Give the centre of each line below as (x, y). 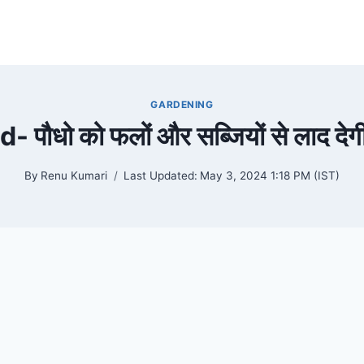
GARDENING (182, 105)
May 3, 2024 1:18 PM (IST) (270, 175)
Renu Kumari (74, 175)
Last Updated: (160, 175)
